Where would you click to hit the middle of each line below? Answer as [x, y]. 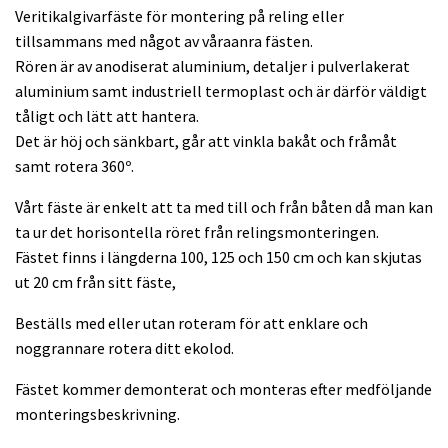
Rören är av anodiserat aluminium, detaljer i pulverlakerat [212, 65]
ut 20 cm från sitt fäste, [95, 281]
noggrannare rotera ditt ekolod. [124, 347]
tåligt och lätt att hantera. [107, 115]
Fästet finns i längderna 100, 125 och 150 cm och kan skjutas [218, 256]
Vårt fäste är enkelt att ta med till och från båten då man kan [224, 206]
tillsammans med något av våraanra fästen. [164, 40]
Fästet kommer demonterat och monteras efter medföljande [223, 388]
